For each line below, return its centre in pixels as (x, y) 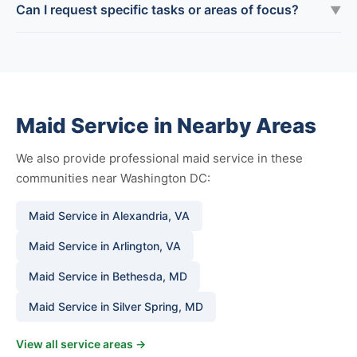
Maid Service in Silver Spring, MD (116, 306)
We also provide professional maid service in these (159, 158)
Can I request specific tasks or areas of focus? (157, 10)
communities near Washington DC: (113, 178)
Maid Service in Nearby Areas (166, 126)
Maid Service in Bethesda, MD (108, 276)
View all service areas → (81, 344)
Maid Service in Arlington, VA (105, 246)
